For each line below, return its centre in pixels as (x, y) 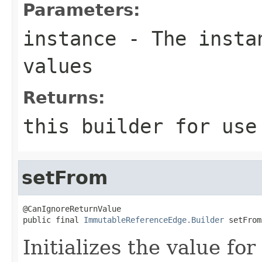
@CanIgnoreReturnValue (72, 208)
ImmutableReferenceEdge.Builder (154, 220)
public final (53, 220)
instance (70, 38)
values (58, 66)
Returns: (64, 97)
